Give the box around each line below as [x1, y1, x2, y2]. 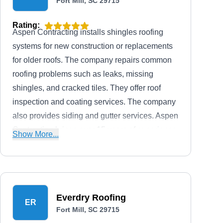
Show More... [12, 130, 59, 138]
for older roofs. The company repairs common [12, 56, 172, 64]
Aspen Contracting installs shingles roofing [12, 28, 163, 36]
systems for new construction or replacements [12, 42, 173, 50]
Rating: [12, 21, 40, 29]
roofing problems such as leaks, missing [12, 70, 153, 78]
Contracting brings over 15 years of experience [12, 125, 177, 134]
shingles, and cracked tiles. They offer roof [12, 84, 161, 92]
